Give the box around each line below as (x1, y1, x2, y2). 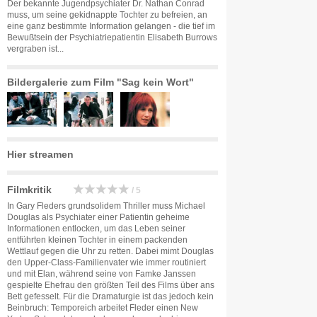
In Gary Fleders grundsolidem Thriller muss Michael (7, 202, 205, 210)
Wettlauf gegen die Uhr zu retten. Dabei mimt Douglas (7, 247, 214, 255)
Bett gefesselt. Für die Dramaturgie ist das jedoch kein (7, 292, 214, 301)
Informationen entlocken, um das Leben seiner (7, 224, 185, 233)
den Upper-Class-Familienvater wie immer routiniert (7, 258, 206, 267)
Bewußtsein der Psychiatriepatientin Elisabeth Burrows (7, 33, 217, 42)
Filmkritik (7, 184, 52, 195)
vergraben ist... (7, 45, 64, 53)
